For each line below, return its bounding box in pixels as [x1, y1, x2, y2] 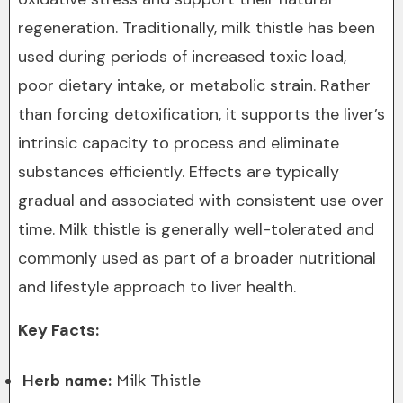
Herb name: [22, 371, 112, 390]
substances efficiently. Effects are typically [18, 161, 339, 183]
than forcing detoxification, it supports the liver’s [18, 103, 385, 125]
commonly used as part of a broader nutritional [18, 247, 376, 269]
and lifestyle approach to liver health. [18, 276, 296, 298]
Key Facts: [18, 319, 99, 341]
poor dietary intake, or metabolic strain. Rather [18, 75, 371, 96]
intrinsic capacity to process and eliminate [18, 132, 339, 154]
